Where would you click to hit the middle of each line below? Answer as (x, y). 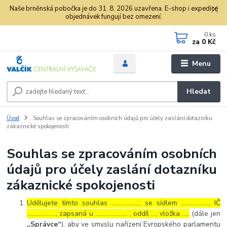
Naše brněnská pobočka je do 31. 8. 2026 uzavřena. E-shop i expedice (113, 8)
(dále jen (205, 213)
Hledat (199, 91)
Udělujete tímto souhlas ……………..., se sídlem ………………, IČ (124, 203)
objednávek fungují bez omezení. (113, 16)
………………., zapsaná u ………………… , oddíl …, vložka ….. (108, 213)
